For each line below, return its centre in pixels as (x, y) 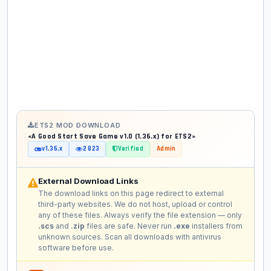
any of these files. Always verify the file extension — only (140, 215)
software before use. (76, 248)
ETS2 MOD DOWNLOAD (77, 126)
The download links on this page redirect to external (131, 194)
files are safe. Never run (129, 226)
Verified (130, 149)
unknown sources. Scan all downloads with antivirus (130, 237)
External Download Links (88, 181)
